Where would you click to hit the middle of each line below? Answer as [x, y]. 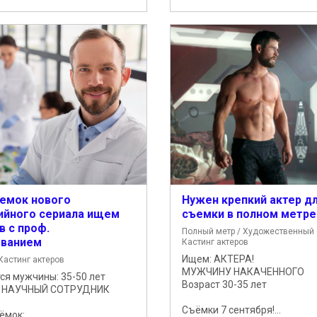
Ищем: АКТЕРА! [218, 259]
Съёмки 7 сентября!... [231, 310]
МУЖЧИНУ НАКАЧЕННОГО [243, 271]
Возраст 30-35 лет [224, 284]
